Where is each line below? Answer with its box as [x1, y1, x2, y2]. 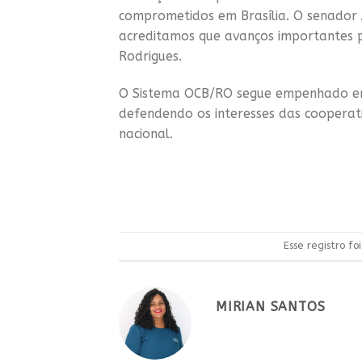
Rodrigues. [119, 48, 182, 65]
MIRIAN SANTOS [216, 299, 326, 315]
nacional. [119, 125, 173, 141]
